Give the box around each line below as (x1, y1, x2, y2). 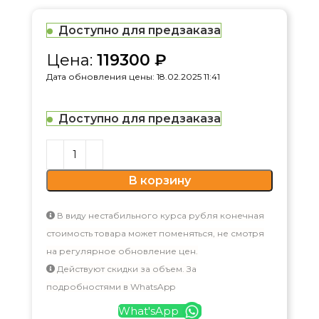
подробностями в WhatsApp (46, 281, 175, 292)
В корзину (128, 173, 191, 187)
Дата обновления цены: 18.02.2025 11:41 (46, 70, 220, 82)
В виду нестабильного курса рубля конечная (55, 209, 264, 221)
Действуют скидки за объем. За (55, 263, 197, 274)
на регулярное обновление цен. (46, 245, 198, 256)
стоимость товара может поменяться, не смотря (46, 227, 264, 239)
